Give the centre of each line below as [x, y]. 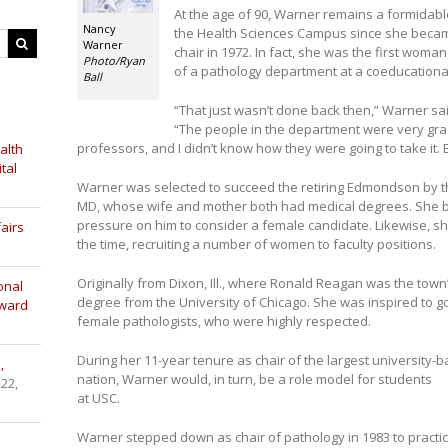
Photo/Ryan [113, 61]
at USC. [98, 398]
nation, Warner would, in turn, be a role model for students [254, 379]
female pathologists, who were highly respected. [223, 321]
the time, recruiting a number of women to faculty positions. [256, 244]
